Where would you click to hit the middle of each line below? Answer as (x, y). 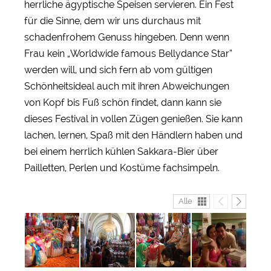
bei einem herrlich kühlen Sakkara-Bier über (121, 151)
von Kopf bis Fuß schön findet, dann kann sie (123, 102)
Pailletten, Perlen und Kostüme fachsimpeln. (122, 168)
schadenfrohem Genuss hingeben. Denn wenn (127, 37)
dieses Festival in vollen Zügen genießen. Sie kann (133, 119)
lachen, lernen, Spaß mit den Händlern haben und (133, 135)
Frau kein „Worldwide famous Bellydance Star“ (128, 53)
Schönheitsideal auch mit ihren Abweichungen (127, 86)
